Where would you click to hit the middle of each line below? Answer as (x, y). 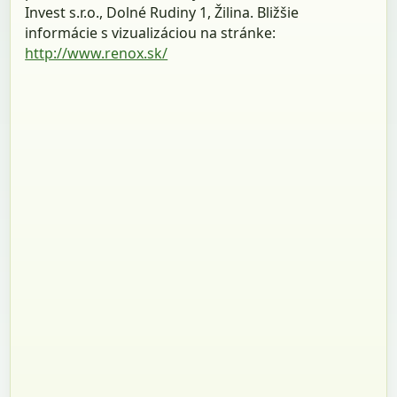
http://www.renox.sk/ (97, 53)
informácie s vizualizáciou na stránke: (151, 32)
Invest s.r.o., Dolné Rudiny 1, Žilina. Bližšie (162, 12)
